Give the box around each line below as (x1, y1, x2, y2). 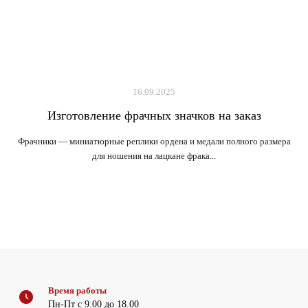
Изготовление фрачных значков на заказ (47, 109, 261, 122)
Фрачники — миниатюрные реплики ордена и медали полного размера (17, 136, 291, 146)
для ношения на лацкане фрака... (92, 151, 216, 161)
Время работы (48, 285, 107, 296)
